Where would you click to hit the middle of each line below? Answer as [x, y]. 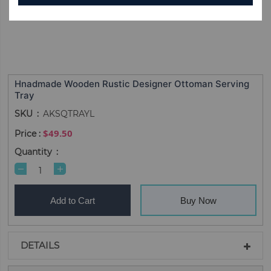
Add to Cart [73, 200]
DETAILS [40, 245]
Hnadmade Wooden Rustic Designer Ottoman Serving [132, 84]
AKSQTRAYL [69, 114]
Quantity [34, 152]
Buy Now [198, 200]
